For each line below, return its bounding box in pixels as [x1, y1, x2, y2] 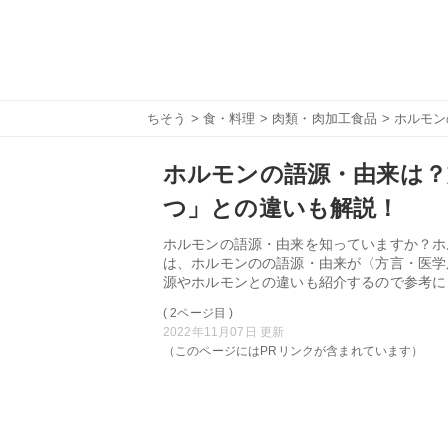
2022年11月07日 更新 [163, 325, 285, 339]
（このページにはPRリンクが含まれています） [163, 344, 424, 358]
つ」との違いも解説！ [163, 195, 400, 221]
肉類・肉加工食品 [272, 111, 378, 126]
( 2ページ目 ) [163, 306, 234, 320]
